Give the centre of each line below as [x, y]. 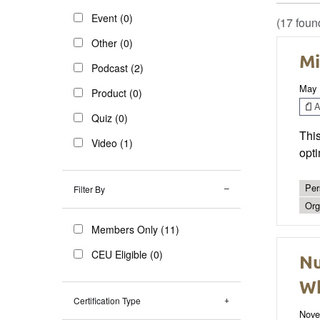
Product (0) [117, 92]
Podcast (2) [117, 67]
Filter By [89, 189]
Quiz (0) [110, 117]
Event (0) [112, 17]
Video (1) [112, 142]
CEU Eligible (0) [127, 254]
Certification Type [107, 300]
